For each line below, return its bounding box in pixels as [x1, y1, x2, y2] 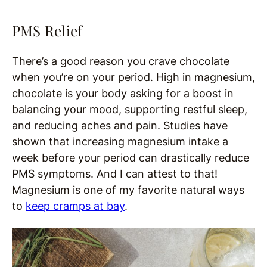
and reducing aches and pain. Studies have [12, 119, 228, 132]
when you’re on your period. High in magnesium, [12, 71, 255, 84]
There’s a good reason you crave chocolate [12, 55, 229, 68]
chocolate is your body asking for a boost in [12, 87, 234, 100]
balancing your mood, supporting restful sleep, [12, 103, 247, 116]
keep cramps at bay [26, 200, 125, 213]
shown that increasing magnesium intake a [12, 135, 228, 148]
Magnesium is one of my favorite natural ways [12, 184, 244, 197]
